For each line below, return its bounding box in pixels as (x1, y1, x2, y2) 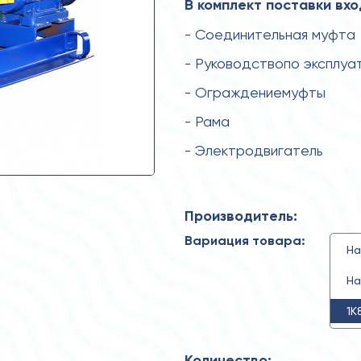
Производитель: (184, 207, 297, 225)
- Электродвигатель (184, 142, 323, 159)
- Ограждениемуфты (184, 84, 326, 101)
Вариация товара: (184, 233, 305, 248)
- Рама (184, 113, 230, 130)
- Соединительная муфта (184, 26, 355, 43)
